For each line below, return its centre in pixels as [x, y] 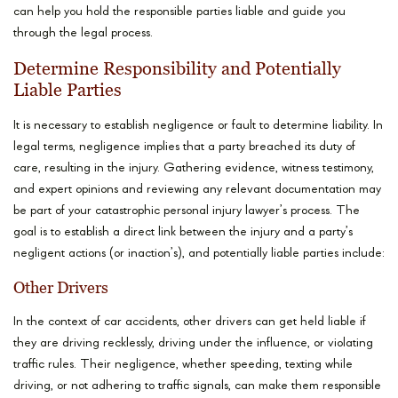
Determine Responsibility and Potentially [177, 69]
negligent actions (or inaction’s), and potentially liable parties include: [199, 254]
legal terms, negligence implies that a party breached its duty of [184, 147]
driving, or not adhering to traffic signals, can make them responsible [197, 386]
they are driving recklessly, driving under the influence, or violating [193, 344]
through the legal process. [83, 34]
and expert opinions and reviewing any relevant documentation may [197, 190]
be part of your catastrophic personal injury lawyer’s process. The [187, 211]
